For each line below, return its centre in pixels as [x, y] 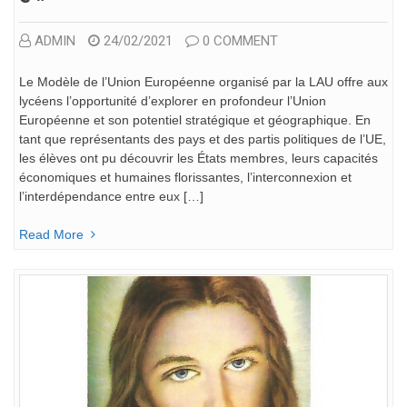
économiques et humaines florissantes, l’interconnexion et [185, 177]
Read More [51, 234]
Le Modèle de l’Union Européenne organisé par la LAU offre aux [203, 81]
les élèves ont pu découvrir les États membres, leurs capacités [199, 158]
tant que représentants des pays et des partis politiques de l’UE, [203, 139]
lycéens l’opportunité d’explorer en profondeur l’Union [173, 100]
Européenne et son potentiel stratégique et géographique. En [195, 119]
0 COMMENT [240, 40]
